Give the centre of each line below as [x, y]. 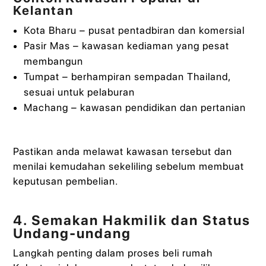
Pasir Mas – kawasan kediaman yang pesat [126, 46]
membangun [53, 61]
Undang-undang [72, 234]
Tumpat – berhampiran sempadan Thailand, [127, 77]
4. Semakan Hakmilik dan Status [132, 221]
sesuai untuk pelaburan [79, 92]
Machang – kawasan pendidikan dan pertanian [134, 108]
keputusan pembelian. [66, 181]
